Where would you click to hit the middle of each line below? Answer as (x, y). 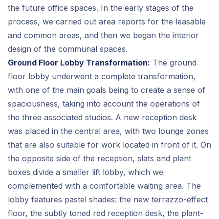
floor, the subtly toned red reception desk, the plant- (106, 213)
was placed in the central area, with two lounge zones (108, 131)
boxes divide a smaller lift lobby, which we (86, 172)
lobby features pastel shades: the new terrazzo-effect (108, 199)
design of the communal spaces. (68, 49)
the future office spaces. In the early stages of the (101, 8)
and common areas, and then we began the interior (103, 35)
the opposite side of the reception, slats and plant (99, 158)
